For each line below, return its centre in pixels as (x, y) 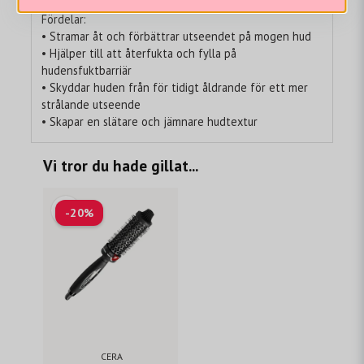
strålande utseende (91, 105)
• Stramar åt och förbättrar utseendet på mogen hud (176, 37)
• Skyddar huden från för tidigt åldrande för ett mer (175, 88)
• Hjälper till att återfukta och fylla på (139, 54)
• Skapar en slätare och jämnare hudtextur (149, 122)
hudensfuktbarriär (87, 71)
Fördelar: (64, 19)
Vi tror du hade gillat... (121, 165)
